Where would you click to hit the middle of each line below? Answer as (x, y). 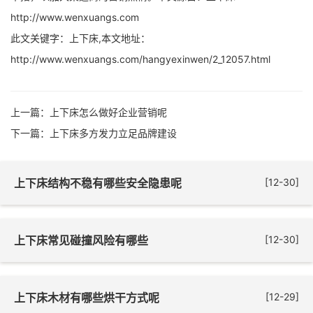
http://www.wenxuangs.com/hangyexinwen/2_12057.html (140, 59)
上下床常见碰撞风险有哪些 (81, 240)
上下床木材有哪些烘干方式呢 (87, 298)
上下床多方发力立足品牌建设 (113, 133)
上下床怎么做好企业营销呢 (108, 112)
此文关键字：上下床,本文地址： (80, 38)
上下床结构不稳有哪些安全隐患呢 (98, 183)
